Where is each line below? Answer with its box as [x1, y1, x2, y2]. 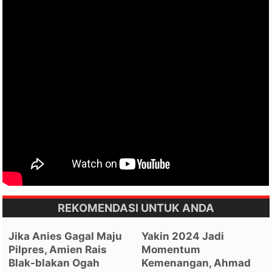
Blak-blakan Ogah [8, 256, 100, 269]
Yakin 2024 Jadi [141, 229, 225, 242]
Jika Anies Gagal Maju [8, 229, 123, 242]
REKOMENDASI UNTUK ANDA [58, 200, 214, 214]
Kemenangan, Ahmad [141, 256, 251, 269]
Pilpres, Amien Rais [8, 243, 107, 256]
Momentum [141, 243, 201, 256]
